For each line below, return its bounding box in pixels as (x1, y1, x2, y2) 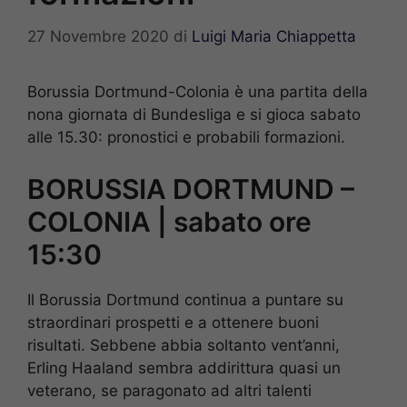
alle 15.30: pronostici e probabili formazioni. (27, 128, 345, 147)
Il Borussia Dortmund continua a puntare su (27, 290, 343, 309)
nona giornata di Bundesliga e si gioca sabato (27, 105, 361, 124)
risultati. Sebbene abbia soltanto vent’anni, (27, 335, 340, 354)
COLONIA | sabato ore (27, 204, 312, 238)
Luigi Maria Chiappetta (192, 27, 356, 46)
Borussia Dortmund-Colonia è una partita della (27, 83, 368, 102)
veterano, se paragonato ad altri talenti (27, 381, 312, 400)
